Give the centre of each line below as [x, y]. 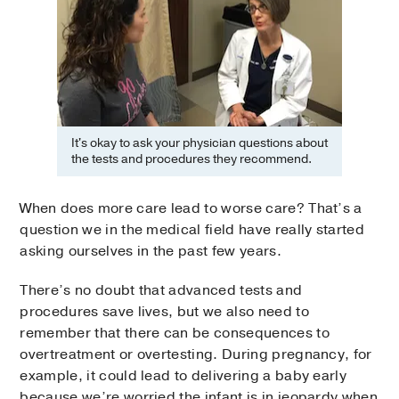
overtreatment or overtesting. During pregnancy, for [196, 354]
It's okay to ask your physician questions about [199, 142]
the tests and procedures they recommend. [191, 159]
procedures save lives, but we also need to [164, 311]
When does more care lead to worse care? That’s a [191, 208]
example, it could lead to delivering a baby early [183, 375]
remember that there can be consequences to [175, 333]
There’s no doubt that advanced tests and [161, 290]
